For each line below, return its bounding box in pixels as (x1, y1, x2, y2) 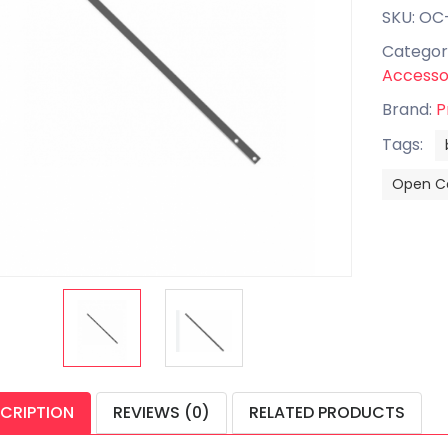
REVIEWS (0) (113, 401, 210, 424)
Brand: (381, 98, 436, 121)
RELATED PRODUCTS (249, 401, 405, 424)
